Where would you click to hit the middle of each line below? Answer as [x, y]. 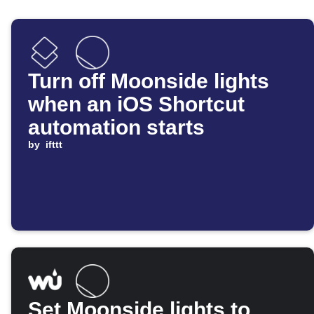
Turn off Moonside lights [149, 81]
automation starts [116, 128]
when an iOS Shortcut [136, 104]
